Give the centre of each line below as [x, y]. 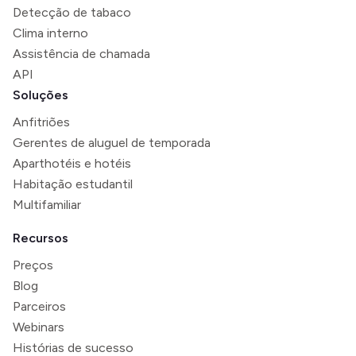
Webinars [39, 327]
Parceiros [39, 306]
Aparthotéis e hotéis [72, 163]
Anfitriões [41, 122]
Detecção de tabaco [72, 12]
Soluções [41, 95]
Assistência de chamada [81, 54]
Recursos [41, 238]
